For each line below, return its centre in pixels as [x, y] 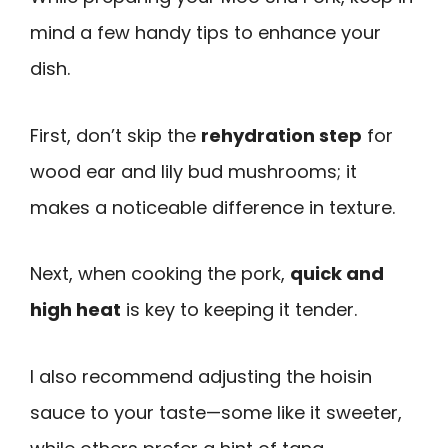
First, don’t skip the [115, 135]
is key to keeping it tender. [239, 310]
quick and [337, 274]
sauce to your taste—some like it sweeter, [216, 412]
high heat [75, 310]
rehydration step [281, 135]
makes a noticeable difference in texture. [212, 207]
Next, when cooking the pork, [160, 274]
